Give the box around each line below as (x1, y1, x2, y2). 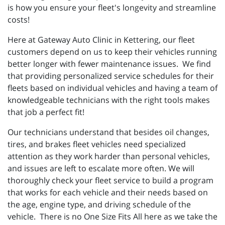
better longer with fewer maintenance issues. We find (8, 58, 211, 70)
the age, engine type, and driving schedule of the (8, 199, 191, 210)
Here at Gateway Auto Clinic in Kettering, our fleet (8, 34, 195, 46)
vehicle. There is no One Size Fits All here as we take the (8, 211, 217, 222)
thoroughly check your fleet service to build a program (8, 175, 213, 186)
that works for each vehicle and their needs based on (8, 187, 208, 198)
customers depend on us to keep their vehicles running (8, 46, 217, 58)
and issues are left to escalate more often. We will (8, 163, 194, 174)
